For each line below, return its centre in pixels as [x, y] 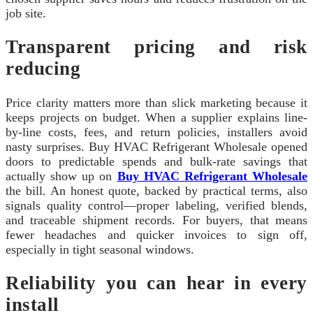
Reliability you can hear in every [156, 283]
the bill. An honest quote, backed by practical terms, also [156, 190]
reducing [43, 69]
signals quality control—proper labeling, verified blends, [156, 205]
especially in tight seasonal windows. [100, 249]
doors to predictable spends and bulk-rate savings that [156, 161]
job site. [26, 13]
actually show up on [61, 176]
